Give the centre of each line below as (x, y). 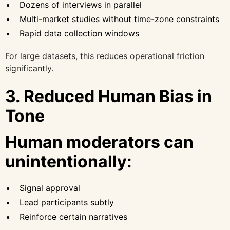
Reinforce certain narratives (73, 217)
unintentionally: (69, 162)
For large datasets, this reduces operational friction (105, 56)
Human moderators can (99, 142)
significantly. (29, 69)
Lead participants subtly (67, 203)
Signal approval (50, 188)
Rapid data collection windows (79, 34)
